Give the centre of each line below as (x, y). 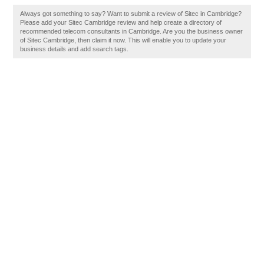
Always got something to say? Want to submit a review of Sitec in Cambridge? (131, 14)
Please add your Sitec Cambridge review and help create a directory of (121, 22)
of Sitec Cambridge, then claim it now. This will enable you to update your (123, 40)
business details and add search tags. (75, 49)
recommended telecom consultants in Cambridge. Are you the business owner (132, 31)
